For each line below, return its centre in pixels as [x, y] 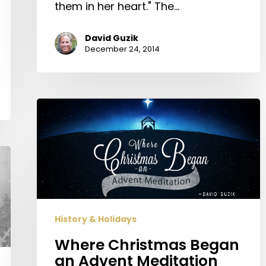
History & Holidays [96, 219]
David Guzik [112, 38]
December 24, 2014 [122, 49]
